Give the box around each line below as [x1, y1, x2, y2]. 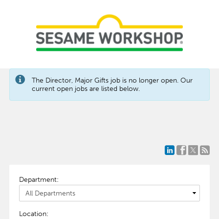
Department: [19, 175, 59, 184]
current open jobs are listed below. [31, 85, 140, 93]
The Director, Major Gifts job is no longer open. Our [31, 76, 193, 85]
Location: [19, 210, 48, 218]
